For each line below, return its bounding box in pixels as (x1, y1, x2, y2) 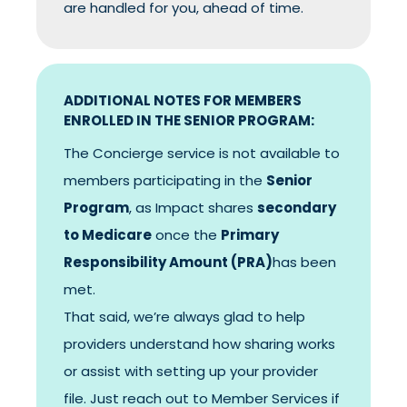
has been (273, 252, 336, 272)
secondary (257, 197, 336, 217)
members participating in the (64, 170, 263, 190)
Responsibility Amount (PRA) (64, 252, 273, 272)
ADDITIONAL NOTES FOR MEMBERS (64, 90, 302, 110)
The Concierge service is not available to (64, 143, 340, 163)
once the (155, 224, 217, 244)
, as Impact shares (129, 197, 253, 217)
